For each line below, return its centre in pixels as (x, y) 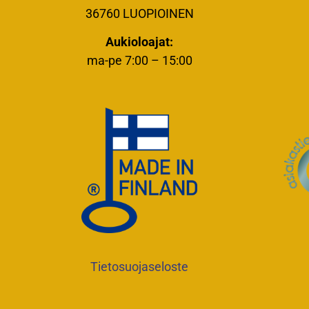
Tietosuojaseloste (139, 266)
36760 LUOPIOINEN (139, 13)
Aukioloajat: (139, 42)
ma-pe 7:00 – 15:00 (139, 61)
